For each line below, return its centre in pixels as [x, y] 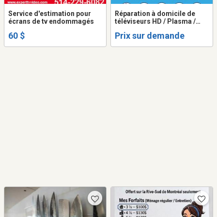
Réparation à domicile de [155, 13]
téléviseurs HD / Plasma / [155, 21]
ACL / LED [130, 29]
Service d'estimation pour [50, 13]
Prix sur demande [150, 35]
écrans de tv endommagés [51, 21]
